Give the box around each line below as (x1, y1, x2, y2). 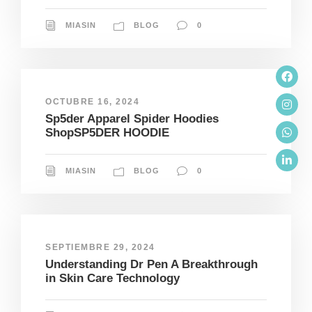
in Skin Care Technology (45, 272, 180, 285)
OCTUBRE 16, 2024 (45, 96, 139, 107)
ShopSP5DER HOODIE (45, 125, 169, 139)
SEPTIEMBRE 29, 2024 (45, 242, 155, 252)
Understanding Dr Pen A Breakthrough (45, 258, 258, 271)
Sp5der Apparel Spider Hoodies (45, 111, 219, 125)
